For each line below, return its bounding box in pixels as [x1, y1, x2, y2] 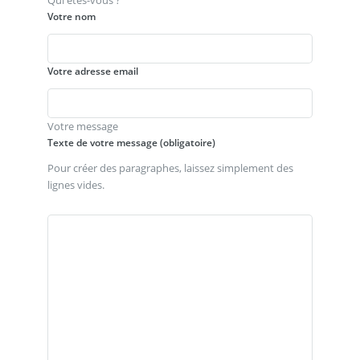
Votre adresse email [47, 63, 138, 78]
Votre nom [47, 10, 96, 24]
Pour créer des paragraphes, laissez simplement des [47, 160, 293, 175]
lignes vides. [47, 177, 104, 192]
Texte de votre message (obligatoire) [47, 135, 215, 149]
